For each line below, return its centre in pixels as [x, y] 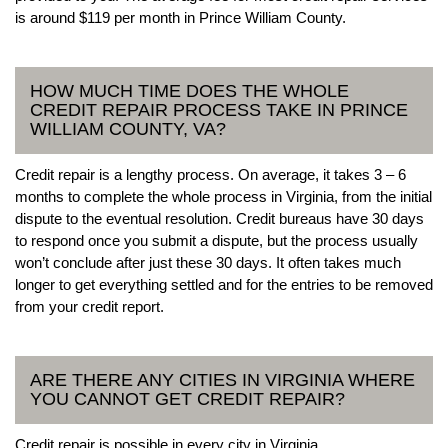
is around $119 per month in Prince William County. [180, 17]
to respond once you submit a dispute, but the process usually [216, 240]
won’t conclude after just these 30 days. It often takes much [208, 262]
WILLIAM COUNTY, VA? [128, 128]
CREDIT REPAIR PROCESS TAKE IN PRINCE [219, 109]
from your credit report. [89, 306]
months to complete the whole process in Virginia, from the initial [223, 196]
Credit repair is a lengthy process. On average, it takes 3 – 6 [210, 174]
